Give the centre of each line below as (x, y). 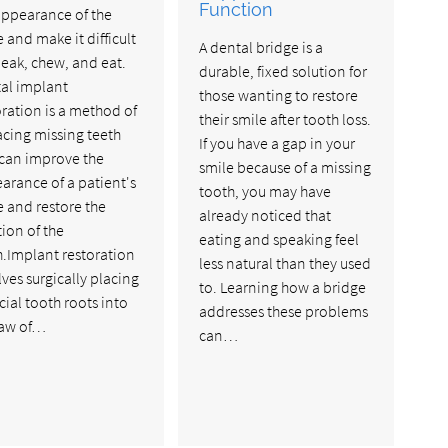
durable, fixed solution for (283, 70)
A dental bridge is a (261, 46)
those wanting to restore (279, 94)
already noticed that (265, 214)
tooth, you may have (265, 190)
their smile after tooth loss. (285, 118)
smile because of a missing (285, 166)
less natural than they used (285, 262)
